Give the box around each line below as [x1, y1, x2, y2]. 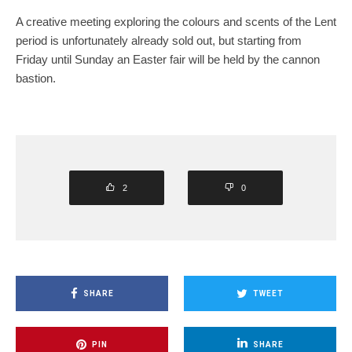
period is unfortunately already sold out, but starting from [16, 34, 302, 48]
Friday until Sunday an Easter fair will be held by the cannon [16, 53, 320, 67]
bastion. [16, 71, 56, 86]
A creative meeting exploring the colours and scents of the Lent [16, 15, 336, 29]
